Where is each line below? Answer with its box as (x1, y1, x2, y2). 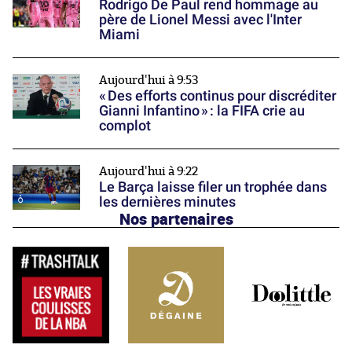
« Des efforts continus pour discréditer (99, 87, 336, 104)
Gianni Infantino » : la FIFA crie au (99, 102, 305, 119)
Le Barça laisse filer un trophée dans (99, 178, 327, 196)
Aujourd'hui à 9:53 (99, 75, 199, 87)
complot (99, 117, 151, 134)
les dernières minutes (99, 193, 236, 211)
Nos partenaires (119, 207, 233, 230)
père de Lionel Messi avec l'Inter (99, 11, 302, 28)
